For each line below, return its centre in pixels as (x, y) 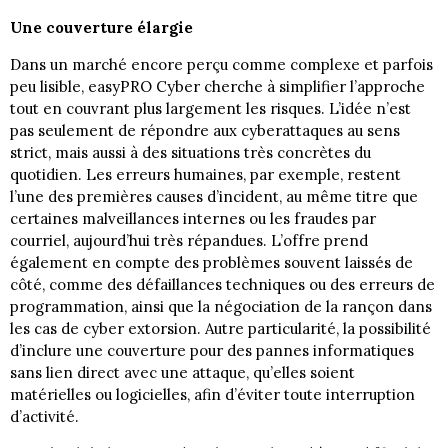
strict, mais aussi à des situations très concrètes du (190, 153)
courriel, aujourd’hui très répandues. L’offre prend (189, 241)
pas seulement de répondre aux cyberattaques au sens (205, 131)
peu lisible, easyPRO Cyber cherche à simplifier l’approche (217, 87)
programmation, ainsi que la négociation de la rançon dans (221, 307)
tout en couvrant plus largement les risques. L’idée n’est (210, 109)
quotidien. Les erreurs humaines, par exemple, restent (205, 175)
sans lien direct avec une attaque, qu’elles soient (182, 373)
